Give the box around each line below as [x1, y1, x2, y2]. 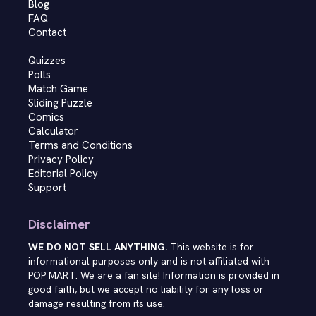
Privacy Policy [28, 152, 94, 166]
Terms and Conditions [28, 138, 133, 152]
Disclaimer [28, 216, 90, 232]
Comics [28, 110, 64, 124]
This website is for [167, 241, 254, 253]
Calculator [28, 124, 78, 138]
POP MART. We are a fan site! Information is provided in [28, 269, 279, 281]
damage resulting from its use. [28, 297, 165, 310]
